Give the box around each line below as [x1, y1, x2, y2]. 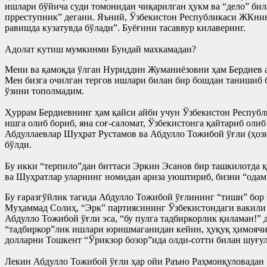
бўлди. [5, 139, 32, 150]
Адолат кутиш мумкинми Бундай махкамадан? [5, 44, 196, 54]
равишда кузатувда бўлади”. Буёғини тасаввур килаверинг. [5, 22, 246, 33]
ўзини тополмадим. [5, 85, 84, 96]
